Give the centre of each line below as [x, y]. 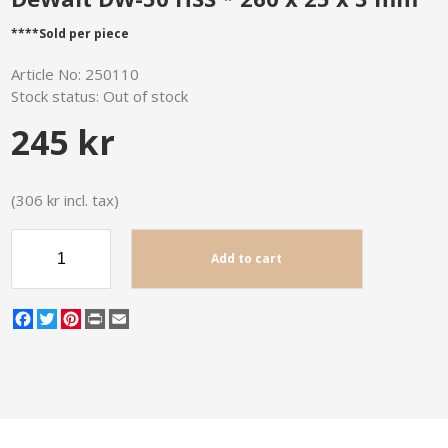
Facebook [61, 316]
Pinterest [106, 316]
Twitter [77, 316]
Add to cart [247, 258]
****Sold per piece [70, 33]
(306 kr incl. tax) [65, 200]
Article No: [48, 74]
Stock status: [55, 96]
